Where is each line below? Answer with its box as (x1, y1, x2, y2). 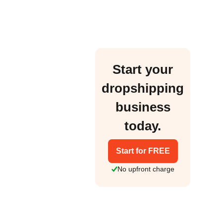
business (115, 100, 170, 114)
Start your (112, 62, 173, 77)
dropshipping (102, 81, 184, 96)
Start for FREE (115, 146, 170, 155)
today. (124, 119, 161, 133)
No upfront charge (117, 165, 174, 173)
